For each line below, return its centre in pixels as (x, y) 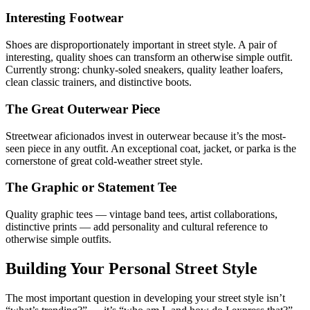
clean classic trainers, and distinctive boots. (99, 82)
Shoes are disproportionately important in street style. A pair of (141, 45)
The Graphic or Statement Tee (91, 188)
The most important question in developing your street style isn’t (145, 298)
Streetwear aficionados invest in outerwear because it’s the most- (146, 136)
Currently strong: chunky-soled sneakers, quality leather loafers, (144, 70)
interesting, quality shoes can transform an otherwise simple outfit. (149, 57)
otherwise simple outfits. (58, 239)
